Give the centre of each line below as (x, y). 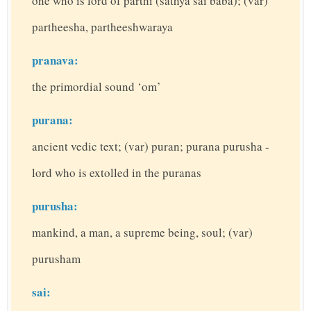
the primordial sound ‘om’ (96, 87)
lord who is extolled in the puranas (117, 173)
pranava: (55, 60)
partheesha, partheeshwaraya (102, 27)
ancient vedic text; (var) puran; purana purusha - (151, 146)
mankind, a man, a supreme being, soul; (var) (142, 233)
